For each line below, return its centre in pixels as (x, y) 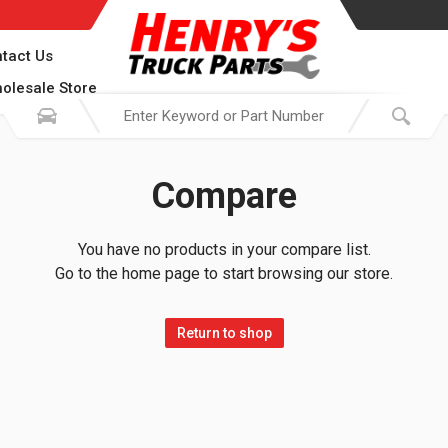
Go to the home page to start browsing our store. (224, 273)
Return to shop (224, 332)
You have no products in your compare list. (224, 249)
